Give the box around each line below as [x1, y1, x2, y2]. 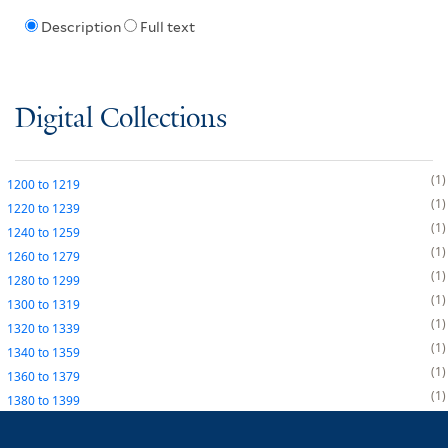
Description [40, 19, 121, 36]
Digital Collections [15, 103, 227, 135]
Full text [139, 19, 195, 36]
